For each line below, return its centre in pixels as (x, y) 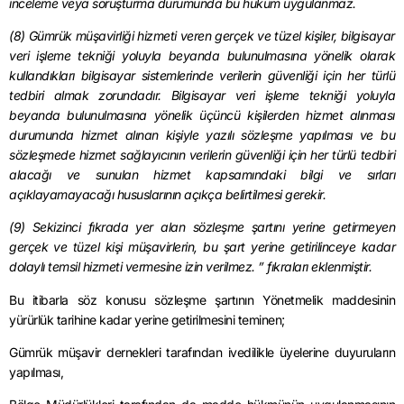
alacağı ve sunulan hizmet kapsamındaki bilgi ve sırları (202, 174)
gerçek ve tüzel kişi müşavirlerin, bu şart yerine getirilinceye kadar (202, 247)
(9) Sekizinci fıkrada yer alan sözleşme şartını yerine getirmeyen (202, 227)
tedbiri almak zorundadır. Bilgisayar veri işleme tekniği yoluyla (202, 95)
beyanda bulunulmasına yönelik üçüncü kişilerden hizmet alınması (202, 115)
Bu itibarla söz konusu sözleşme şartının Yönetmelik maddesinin (202, 299)
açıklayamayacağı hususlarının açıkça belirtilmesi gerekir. (167, 194)
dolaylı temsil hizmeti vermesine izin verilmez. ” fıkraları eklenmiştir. (190, 267)
